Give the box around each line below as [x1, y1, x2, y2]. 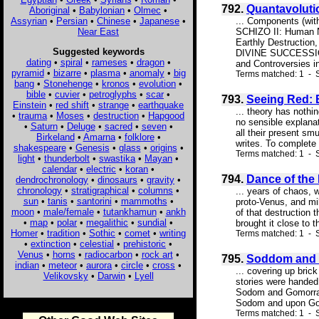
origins [150, 142, 177, 153]
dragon [136, 56, 164, 68]
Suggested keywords [52, 46, 145, 57]
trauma [19, 110, 47, 121]
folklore [124, 131, 155, 142]
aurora [86, 259, 112, 271]
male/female [43, 206, 94, 217]
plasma [90, 67, 120, 78]
